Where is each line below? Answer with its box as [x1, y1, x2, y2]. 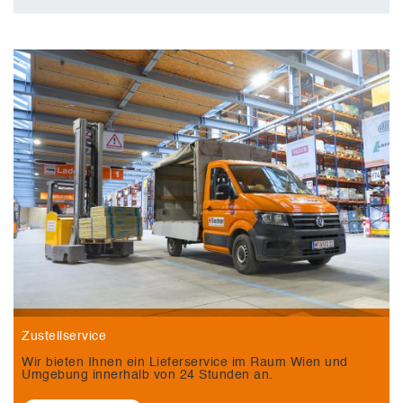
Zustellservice [22, 329, 106, 343]
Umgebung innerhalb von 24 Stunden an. [22, 368, 273, 381]
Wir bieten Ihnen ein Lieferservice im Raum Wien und [22, 355, 348, 369]
